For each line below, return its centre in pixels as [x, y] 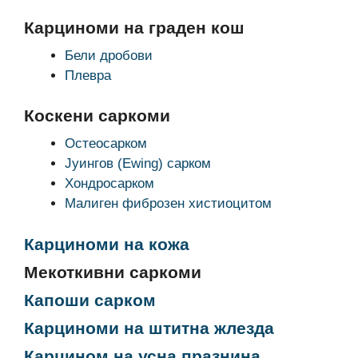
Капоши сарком [90, 300]
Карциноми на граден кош [134, 27]
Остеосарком [106, 143]
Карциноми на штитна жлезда [149, 328]
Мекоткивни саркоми [113, 272]
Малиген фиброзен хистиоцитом [168, 203]
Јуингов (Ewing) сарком [138, 163]
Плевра [88, 75]
